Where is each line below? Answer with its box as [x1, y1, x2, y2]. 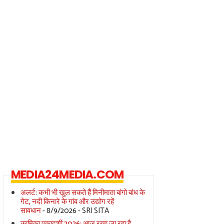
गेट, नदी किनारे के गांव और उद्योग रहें [20, 195, 114, 208]
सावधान [20, 204, 41, 217]
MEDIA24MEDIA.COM [11, 166, 124, 183]
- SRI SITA [76, 204, 109, 217]
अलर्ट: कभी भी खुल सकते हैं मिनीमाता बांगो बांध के [20, 186, 145, 199]
